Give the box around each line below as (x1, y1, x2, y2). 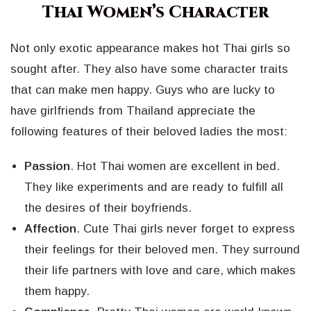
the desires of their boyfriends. (24, 201, 192, 215)
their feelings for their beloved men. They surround (24, 243, 300, 257)
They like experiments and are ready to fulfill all (24, 180, 283, 194)
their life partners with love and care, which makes (24, 264, 296, 278)
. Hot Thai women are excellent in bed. (70, 160, 280, 174)
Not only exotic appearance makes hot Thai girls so (10, 42, 290, 56)
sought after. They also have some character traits (10, 62, 288, 76)
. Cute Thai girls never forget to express (76, 222, 295, 236)
